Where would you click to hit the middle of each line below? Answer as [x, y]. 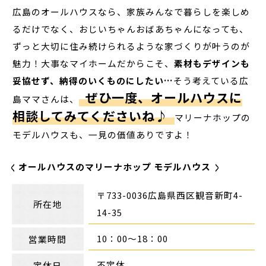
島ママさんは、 [46, 99]
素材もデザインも [212, 64]
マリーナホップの [212, 118]
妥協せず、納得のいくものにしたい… [93, 81]
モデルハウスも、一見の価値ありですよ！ [103, 135]
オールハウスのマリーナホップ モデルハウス [115, 167]
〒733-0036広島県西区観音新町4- [170, 195]
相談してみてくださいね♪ [91, 116]
